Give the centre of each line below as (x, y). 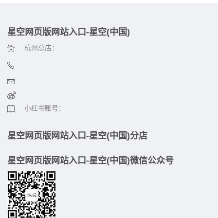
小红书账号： (45, 108)
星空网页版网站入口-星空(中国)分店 (77, 136)
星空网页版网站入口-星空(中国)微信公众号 (91, 161)
